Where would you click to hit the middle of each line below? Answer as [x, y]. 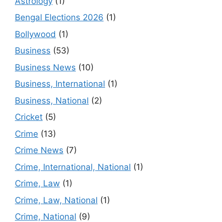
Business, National [52, 100]
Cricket [29, 117]
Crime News [39, 150]
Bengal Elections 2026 [59, 18]
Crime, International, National [73, 167]
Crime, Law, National [56, 200]
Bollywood [35, 34]
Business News [45, 67]
